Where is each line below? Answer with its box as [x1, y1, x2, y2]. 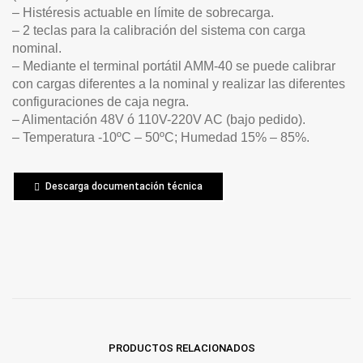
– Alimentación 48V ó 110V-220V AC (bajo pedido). [12, 112, 305, 126]
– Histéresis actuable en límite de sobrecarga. [12, 5, 274, 19]
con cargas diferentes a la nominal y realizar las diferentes [12, 76, 345, 91]
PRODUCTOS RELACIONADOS [108, 341, 255, 354]
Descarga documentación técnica [45, 180, 203, 192]
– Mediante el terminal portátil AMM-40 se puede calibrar [12, 58, 335, 73]
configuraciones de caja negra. [12, 94, 189, 109]
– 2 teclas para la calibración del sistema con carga [12, 23, 305, 37]
